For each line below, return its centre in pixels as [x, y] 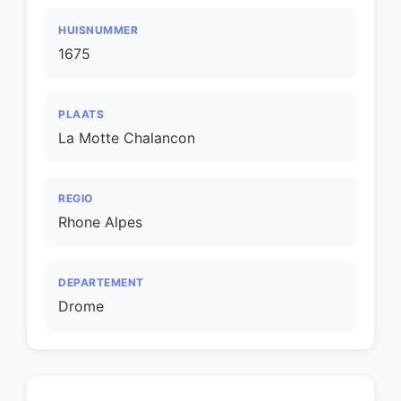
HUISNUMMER [98, 30]
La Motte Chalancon [127, 138]
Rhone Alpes [100, 222]
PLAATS [81, 114]
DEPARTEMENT [101, 282]
